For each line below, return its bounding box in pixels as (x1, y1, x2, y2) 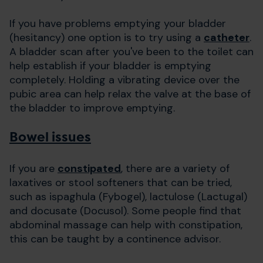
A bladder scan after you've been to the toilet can (9, 44, 254, 59)
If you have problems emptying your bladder (9, 16, 226, 31)
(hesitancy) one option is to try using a (9, 30, 204, 45)
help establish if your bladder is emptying (9, 58, 211, 73)
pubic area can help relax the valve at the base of (9, 86, 251, 101)
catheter (204, 30, 249, 45)
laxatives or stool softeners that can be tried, (9, 175, 232, 190)
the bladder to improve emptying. (9, 100, 175, 115)
